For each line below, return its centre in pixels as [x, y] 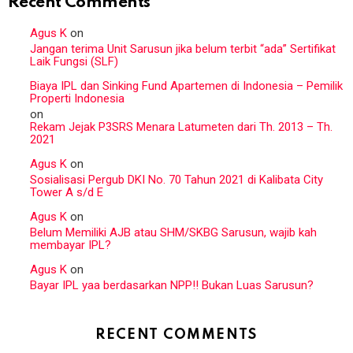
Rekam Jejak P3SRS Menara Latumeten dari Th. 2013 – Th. [181, 126]
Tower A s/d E [67, 192]
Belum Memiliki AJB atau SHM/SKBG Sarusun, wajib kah [173, 232]
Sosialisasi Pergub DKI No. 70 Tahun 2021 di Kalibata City [176, 179]
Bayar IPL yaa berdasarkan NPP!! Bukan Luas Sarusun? [172, 285]
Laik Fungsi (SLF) [74, 61]
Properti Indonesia [77, 98]
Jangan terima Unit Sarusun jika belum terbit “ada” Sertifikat [183, 48]
